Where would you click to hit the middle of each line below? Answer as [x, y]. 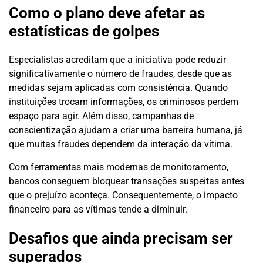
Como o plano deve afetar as [107, 13]
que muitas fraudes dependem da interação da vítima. [121, 144]
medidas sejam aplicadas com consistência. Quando [118, 88]
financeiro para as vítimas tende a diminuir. [98, 210]
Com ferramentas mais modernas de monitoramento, [119, 167]
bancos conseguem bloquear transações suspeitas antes [127, 181]
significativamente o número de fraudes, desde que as [120, 74]
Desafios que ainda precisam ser [121, 238]
